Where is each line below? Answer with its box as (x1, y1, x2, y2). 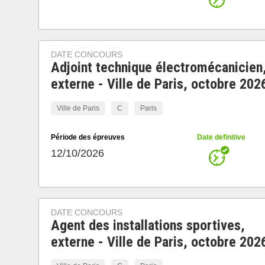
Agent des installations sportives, (50, 217, 245, 234)
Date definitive (196, 133, 245, 141)
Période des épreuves (50, 133, 125, 141)
